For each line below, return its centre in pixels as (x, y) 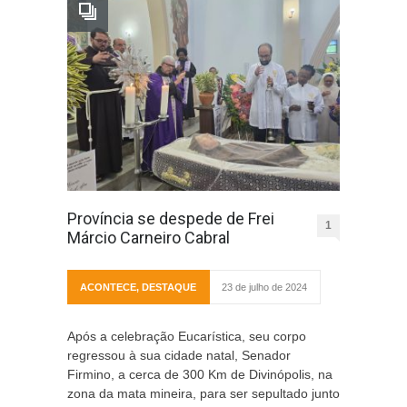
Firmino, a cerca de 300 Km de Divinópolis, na (200, 374)
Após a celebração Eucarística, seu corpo (187, 336)
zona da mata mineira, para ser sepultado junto (203, 393)
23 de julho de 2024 (264, 287)
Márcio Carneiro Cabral (150, 238)
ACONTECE (108, 287)
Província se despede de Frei (171, 218)
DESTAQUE (169, 287)
